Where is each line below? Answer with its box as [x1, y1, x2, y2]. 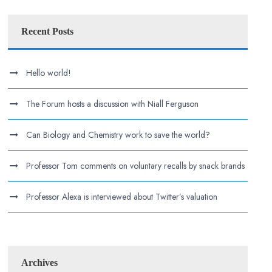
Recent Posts [21, 26, 74, 36]
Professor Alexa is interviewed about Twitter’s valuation [26, 191, 218, 203]
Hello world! [26, 67, 72, 79]
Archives [21, 257, 58, 268]
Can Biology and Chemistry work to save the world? [26, 129, 211, 141]
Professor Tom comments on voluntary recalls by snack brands [26, 160, 245, 172]
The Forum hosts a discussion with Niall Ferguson [26, 98, 199, 110]
